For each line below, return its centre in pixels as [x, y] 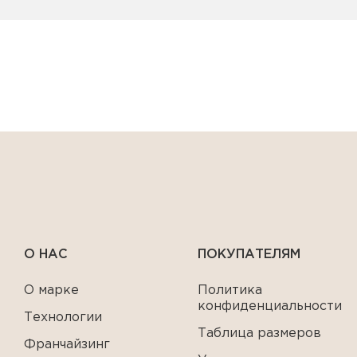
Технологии [63, 318]
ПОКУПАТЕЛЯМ [249, 255]
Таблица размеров [260, 333]
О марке [51, 290]
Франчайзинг [67, 345]
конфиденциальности [270, 306]
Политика [230, 290]
